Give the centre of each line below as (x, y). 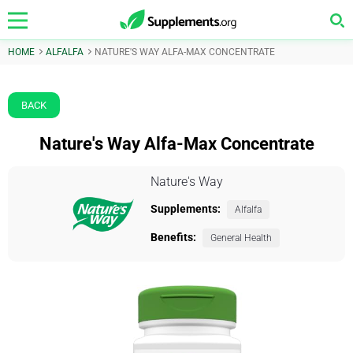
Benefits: (173, 237)
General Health (241, 238)
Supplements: (186, 209)
